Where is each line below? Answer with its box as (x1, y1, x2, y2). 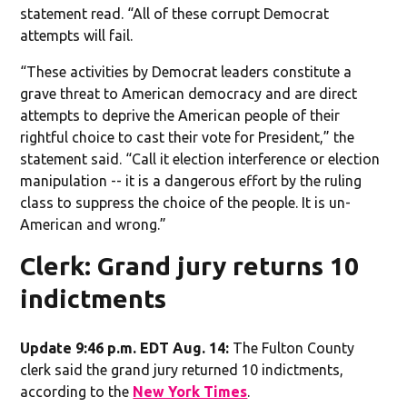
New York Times (133, 382, 248, 400)
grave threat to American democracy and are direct (20, 84, 358, 102)
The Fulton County (229, 339, 355, 356)
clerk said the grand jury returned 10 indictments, (20, 361, 344, 378)
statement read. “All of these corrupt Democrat (20, 5, 330, 22)
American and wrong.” (20, 215, 167, 233)
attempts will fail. (20, 26, 134, 44)
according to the (20, 382, 134, 400)
